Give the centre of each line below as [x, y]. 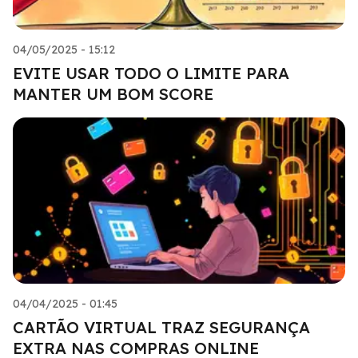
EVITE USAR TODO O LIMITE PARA [151, 73]
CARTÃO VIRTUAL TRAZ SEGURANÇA [161, 327]
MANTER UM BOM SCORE [113, 93]
